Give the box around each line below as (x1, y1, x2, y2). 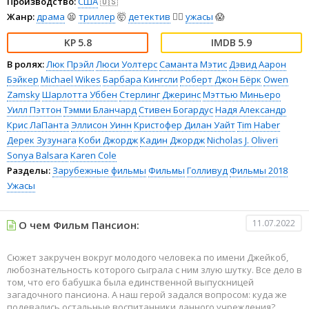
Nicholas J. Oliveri (207, 134, 278, 147)
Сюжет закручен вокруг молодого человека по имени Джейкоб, (7, 251, 288, 264)
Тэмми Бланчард (63, 103, 137, 117)
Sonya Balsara (7, 149, 68, 162)
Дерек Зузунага (7, 134, 77, 147)
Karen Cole (70, 149, 117, 162)
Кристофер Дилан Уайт (134, 119, 235, 132)
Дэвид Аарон (229, 58, 286, 71)
